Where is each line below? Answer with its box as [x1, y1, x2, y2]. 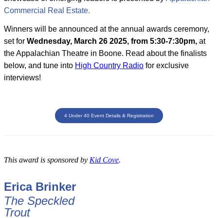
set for [4, 36, 27, 45]
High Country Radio [75, 61, 144, 70]
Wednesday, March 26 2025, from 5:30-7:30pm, [27, 36, 197, 45]
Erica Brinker [4, 180, 76, 193]
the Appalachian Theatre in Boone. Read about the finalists [4, 49, 207, 57]
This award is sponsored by [4, 155, 90, 164]
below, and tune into [4, 61, 75, 70]
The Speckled [4, 194, 74, 207]
